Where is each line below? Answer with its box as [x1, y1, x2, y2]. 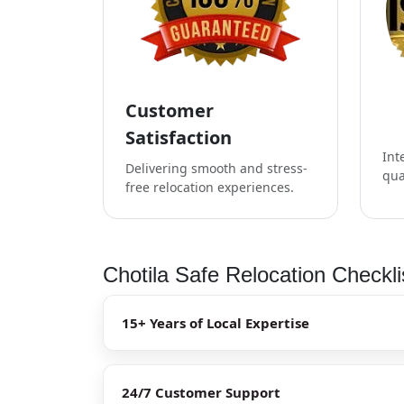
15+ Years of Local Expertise [122, 313, 309, 332]
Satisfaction [125, 124, 232, 150]
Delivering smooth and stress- [125, 159, 308, 177]
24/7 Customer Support [122, 382, 280, 401]
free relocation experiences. [125, 178, 294, 196]
